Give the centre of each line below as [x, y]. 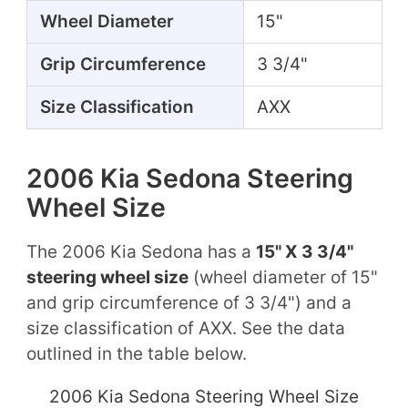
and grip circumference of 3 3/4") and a [189, 302]
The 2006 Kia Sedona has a [141, 251]
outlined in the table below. [136, 353]
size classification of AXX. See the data [185, 328]
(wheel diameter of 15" [283, 277]
